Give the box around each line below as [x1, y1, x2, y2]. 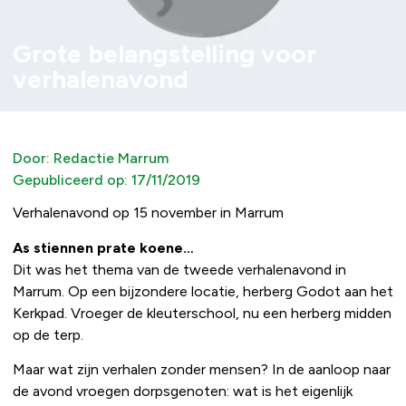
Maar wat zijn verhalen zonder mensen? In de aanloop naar [13, 360, 391, 378]
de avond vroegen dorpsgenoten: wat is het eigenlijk [13, 382, 353, 400]
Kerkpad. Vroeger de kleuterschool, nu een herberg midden [13, 304, 391, 322]
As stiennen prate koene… [13, 238, 194, 256]
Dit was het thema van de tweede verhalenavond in [13, 260, 346, 278]
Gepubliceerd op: [13, 171, 128, 189]
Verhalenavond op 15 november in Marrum [13, 204, 284, 222]
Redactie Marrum [50, 150, 169, 168]
